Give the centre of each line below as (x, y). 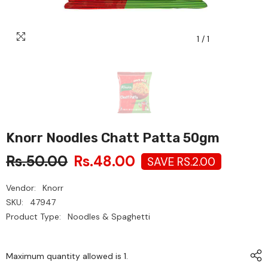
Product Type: (33, 217)
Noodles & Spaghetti (109, 217)
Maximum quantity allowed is (65, 256)
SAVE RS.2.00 (181, 162)
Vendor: (21, 188)
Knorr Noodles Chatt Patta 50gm (113, 138)
